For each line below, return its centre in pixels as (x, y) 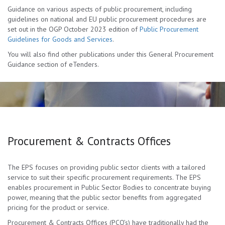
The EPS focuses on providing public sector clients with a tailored (106, 167)
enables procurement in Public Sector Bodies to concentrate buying (109, 187)
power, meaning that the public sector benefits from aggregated (104, 197)
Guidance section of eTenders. (53, 64)
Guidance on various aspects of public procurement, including (100, 9)
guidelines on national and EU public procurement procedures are (107, 19)
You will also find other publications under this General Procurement (110, 54)
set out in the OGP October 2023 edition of (74, 29)
